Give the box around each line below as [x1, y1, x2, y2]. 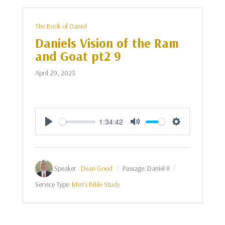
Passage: [122, 164, 146, 173]
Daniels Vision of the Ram [35, 35, 179, 51]
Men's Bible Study [71, 180, 120, 189]
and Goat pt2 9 [35, 48, 121, 64]
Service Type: [35, 180, 70, 189]
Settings [176, 127, 203, 138]
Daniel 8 [147, 164, 170, 173]
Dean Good [80, 164, 113, 173]
